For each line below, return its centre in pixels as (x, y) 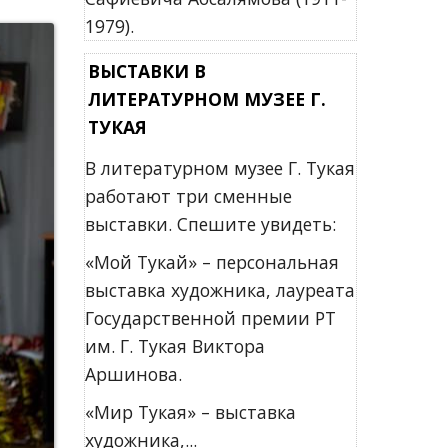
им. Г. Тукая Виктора (174, 346)
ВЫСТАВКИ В (146, 71)
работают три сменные (188, 196)
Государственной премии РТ (210, 318)
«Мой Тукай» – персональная (211, 262)
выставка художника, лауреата (219, 290)
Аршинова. (133, 374)
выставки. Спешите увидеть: (210, 224)
